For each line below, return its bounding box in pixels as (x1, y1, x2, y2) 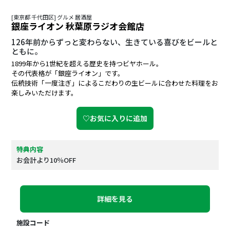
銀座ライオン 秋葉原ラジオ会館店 (11, 20, 144, 33)
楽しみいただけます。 (11, 88, 78, 98)
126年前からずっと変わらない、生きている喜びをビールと (11, 36, 218, 48)
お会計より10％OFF (16, 155, 76, 165)
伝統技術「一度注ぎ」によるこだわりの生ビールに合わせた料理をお (11, 78, 218, 88)
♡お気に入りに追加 (83, 113, 147, 124)
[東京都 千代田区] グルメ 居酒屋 (11, 13, 92, 22)
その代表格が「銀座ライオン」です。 (11, 68, 124, 79)
